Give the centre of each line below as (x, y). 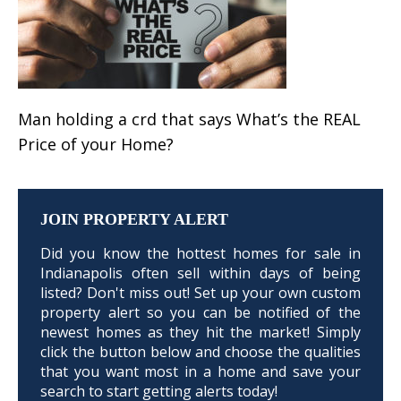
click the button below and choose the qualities (200, 352)
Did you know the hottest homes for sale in (200, 253)
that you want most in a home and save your (200, 371)
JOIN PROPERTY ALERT (135, 219)
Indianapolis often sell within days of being (200, 273)
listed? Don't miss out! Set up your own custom (200, 293)
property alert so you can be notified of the (200, 312)
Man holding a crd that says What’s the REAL (189, 119)
